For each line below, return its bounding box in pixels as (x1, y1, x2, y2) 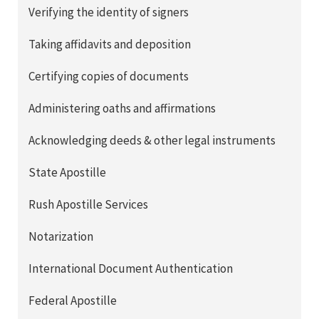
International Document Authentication (28, 260, 233, 276)
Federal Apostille (28, 292, 117, 308)
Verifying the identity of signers (28, 4, 189, 20)
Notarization (28, 228, 93, 244)
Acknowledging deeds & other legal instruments (28, 132, 276, 148)
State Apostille (28, 164, 106, 180)
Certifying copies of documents (28, 68, 189, 84)
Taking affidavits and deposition (28, 36, 191, 52)
